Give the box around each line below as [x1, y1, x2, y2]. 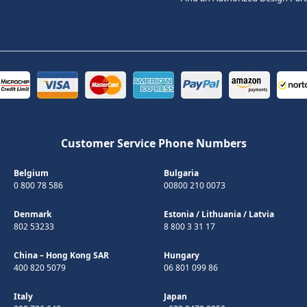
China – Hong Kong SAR [14, 249, 109, 261]
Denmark [14, 208, 51, 220]
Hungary [164, 249, 199, 261]
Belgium [14, 167, 49, 179]
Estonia [164, 208, 194, 220]
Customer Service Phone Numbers [60, 135, 247, 151]
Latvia [249, 208, 274, 220]
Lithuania [201, 208, 241, 220]
